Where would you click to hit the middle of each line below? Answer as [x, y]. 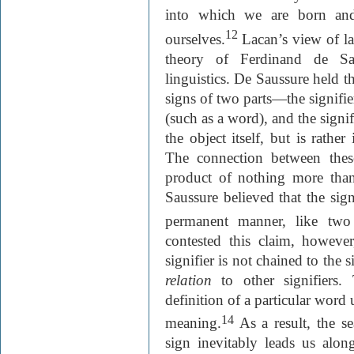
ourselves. [195, 40]
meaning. [193, 322]
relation [188, 280]
